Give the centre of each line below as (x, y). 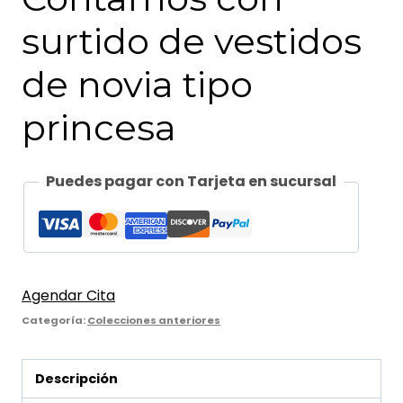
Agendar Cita (68, 296)
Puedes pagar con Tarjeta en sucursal (191, 181)
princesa (99, 127)
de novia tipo (137, 84)
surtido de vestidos (192, 41)
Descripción (77, 379)
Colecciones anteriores (154, 320)
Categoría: (54, 320)
